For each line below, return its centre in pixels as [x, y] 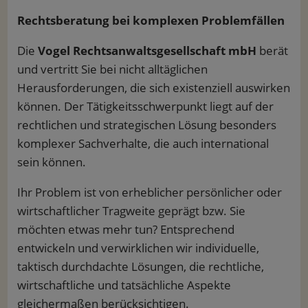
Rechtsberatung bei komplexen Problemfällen [151, 20]
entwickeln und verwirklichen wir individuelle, [138, 247]
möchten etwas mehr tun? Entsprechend [127, 229]
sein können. [51, 162]
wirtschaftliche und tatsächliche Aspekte [124, 285]
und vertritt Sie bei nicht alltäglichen [112, 69]
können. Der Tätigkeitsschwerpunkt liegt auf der [145, 106]
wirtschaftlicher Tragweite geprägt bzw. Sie [131, 210]
